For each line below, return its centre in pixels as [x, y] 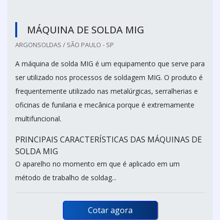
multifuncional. [38, 119]
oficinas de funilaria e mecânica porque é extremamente [105, 105]
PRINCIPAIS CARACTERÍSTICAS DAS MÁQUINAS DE [109, 140]
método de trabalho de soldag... [66, 178]
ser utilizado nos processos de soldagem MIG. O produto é [109, 78]
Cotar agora [110, 210]
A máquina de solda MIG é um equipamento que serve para [110, 64]
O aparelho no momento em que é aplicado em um [97, 164]
